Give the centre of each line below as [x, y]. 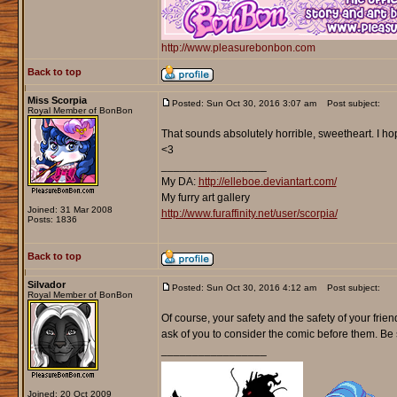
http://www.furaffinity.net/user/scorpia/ [249, 214]
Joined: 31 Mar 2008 [70, 210]
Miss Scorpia [57, 101]
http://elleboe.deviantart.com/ [267, 182]
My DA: [179, 182]
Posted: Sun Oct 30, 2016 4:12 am [244, 288]
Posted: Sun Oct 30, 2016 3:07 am [244, 104]
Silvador [46, 285]
